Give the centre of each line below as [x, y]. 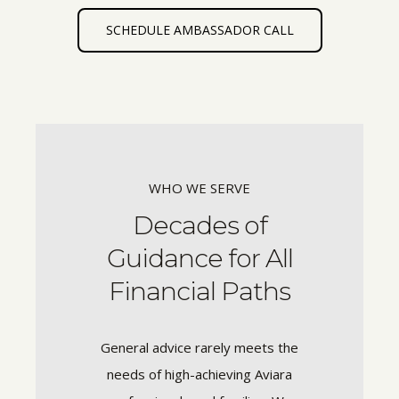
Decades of [199, 225]
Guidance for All [199, 258]
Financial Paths [199, 291]
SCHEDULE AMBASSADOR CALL [199, 29]
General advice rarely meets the [199, 347]
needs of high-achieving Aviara [199, 374]
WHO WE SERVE [199, 187]
